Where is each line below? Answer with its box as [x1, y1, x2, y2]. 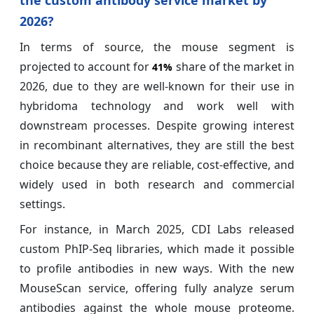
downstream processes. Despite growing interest [20, 117, 294, 133]
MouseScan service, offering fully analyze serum [20, 280, 294, 296]
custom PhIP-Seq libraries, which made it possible [20, 240, 294, 257]
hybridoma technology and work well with [20, 97, 294, 114]
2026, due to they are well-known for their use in [20, 78, 294, 94]
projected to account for [20, 58, 153, 74]
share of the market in [172, 58, 295, 74]
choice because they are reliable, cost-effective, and [20, 156, 294, 172]
